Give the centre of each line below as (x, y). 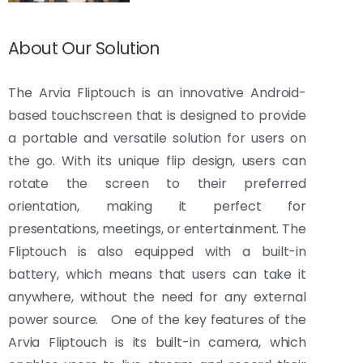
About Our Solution (84, 48)
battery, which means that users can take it (157, 274)
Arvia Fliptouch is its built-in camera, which (157, 342)
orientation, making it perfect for (157, 206)
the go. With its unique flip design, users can (157, 160)
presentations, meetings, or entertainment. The (157, 228)
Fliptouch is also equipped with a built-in (157, 251)
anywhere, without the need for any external (157, 297)
